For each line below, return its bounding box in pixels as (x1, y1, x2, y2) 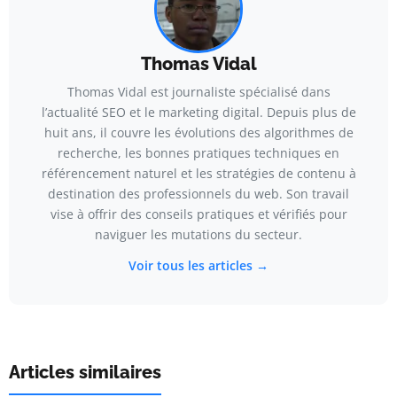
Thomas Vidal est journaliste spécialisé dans (66, 82, 331, 100)
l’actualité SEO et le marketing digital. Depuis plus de (41, 103, 356, 121)
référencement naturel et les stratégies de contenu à (41, 164, 356, 182)
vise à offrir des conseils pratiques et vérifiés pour (50, 205, 347, 222)
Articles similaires (9, 361, 161, 383)
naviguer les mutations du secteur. (95, 225, 302, 243)
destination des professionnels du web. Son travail (48, 184, 349, 202)
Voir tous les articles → (128, 256, 269, 274)
